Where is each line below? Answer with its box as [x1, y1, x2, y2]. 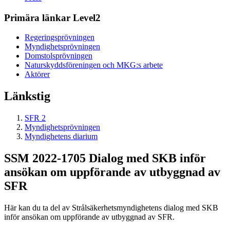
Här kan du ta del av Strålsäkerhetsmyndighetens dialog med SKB [4, 203, 218, 212]
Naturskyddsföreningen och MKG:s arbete [25, 61, 163, 70]
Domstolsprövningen [25, 51, 92, 61]
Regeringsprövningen [25, 33, 94, 42]
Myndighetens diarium [25, 132, 98, 141]
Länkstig [4, 89, 50, 103]
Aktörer [25, 70, 50, 79]
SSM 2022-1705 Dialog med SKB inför [4, 151, 206, 165]
